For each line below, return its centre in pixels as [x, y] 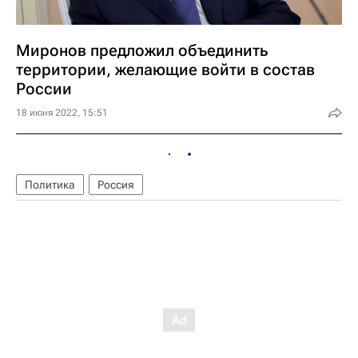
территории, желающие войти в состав [165, 70]
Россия [116, 185]
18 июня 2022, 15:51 [62, 113]
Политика [50, 185]
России [44, 89]
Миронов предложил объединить [142, 50]
